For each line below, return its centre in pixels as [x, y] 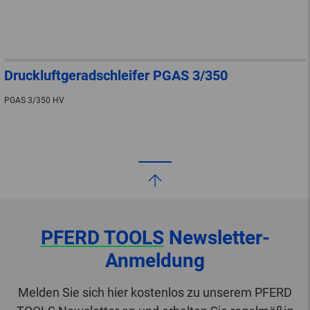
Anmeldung [155, 260]
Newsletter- [217, 237]
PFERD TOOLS [102, 237]
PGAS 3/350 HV [34, 100]
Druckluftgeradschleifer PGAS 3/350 [116, 75]
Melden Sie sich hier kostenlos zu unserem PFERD [155, 292]
